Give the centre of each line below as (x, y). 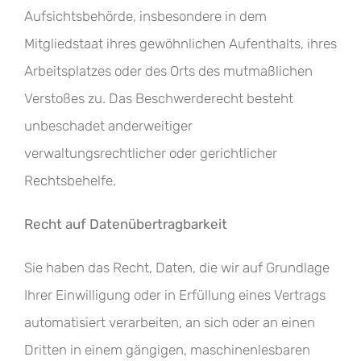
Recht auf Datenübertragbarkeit (126, 224)
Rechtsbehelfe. (70, 180)
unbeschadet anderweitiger (108, 126)
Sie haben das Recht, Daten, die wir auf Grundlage (177, 268)
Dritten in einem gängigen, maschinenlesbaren (167, 350)
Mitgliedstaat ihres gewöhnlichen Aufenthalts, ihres (180, 44)
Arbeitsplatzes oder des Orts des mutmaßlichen (168, 71)
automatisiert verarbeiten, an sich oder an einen (170, 322)
